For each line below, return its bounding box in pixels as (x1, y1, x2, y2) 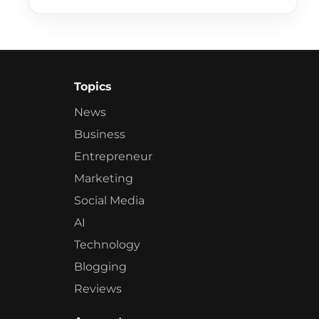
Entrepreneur (74, 150, 152, 163)
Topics (74, 80, 112, 93)
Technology (74, 238, 140, 251)
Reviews (74, 282, 122, 296)
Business (74, 127, 125, 141)
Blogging (74, 260, 127, 273)
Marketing (74, 172, 133, 185)
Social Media (74, 194, 145, 207)
